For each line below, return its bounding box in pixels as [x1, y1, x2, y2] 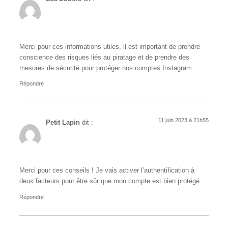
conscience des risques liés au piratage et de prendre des [19, 53, 189, 61]
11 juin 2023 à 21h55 [158, 117, 209, 124]
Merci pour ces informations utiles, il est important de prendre [19, 43, 200, 50]
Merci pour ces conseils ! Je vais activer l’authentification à [19, 167, 194, 175]
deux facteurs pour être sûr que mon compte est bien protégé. [19, 178, 202, 185]
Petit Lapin [46, 119, 80, 127]
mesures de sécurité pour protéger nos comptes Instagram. [19, 64, 194, 72]
